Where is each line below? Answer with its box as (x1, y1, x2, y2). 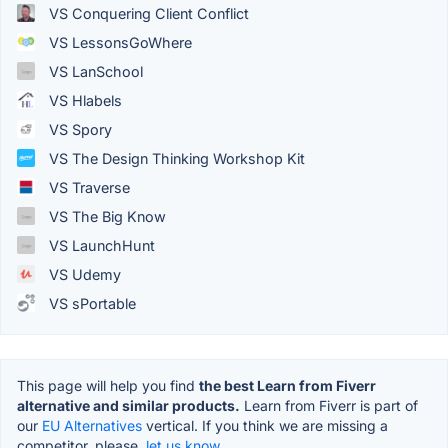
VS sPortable (45, 294, 136, 312)
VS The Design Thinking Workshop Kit (45, 149, 305, 167)
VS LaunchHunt (45, 236, 155, 254)
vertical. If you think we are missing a (142, 416, 388, 434)
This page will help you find (17, 376, 199, 394)
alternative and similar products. (17, 396, 240, 414)
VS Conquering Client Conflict (45, 4, 249, 22)
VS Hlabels (45, 91, 122, 109)
